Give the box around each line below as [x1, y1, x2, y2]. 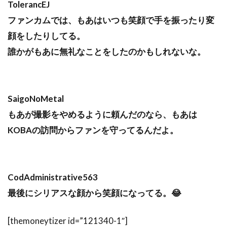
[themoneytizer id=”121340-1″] [8, 215, 128, 226]
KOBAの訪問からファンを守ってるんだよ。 [8, 124, 178, 135]
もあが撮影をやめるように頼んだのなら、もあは [8, 108, 197, 120]
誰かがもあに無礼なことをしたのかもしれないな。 [8, 46, 206, 57]
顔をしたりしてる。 [8, 30, 85, 41]
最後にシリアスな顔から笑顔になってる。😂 [8, 187, 181, 198]
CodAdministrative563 [8, 171, 98, 182]
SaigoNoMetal [8, 93, 64, 104]
